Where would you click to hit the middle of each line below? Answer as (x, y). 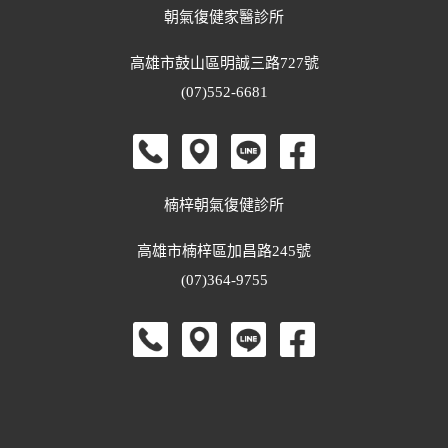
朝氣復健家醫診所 (224, 17)
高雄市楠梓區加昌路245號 (224, 251)
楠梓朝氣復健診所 (224, 205)
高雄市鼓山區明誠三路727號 (224, 63)
